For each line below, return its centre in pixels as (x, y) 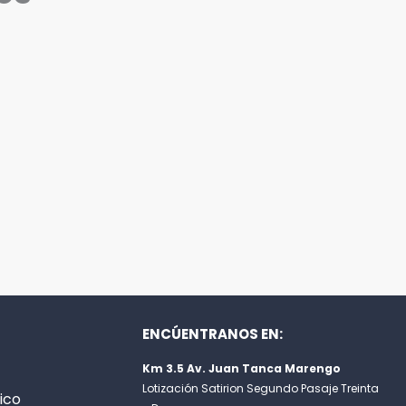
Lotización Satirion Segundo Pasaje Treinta (261, 388)
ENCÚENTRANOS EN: (213, 333)
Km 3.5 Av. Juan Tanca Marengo (242, 368)
